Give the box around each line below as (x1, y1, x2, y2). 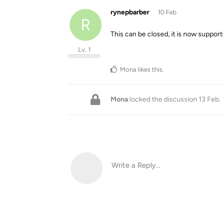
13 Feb (199, 95, 219, 104)
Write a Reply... (111, 161, 160, 170)
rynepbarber (111, 8, 149, 16)
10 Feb (157, 8, 177, 16)
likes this (136, 66, 162, 73)
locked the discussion (128, 95, 199, 104)
